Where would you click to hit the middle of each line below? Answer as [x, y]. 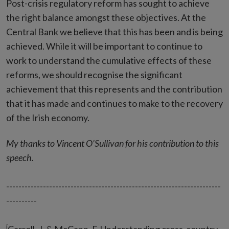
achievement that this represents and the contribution [114, 89]
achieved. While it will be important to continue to [104, 46]
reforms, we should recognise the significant [94, 75]
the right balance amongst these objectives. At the [106, 17]
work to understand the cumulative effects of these [109, 60]
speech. [20, 157]
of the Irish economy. [48, 118]
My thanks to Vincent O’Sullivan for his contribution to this [112, 143]
